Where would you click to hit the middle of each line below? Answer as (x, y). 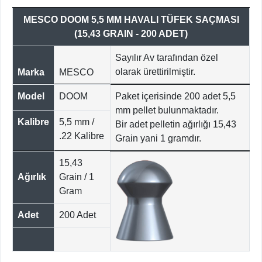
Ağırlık (32, 177)
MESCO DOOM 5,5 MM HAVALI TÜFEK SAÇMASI (131, 20)
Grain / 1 (77, 177)
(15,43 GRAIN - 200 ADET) (131, 34)
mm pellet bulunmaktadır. (167, 111)
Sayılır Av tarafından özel (167, 58)
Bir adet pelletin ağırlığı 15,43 (176, 125)
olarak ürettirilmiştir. (155, 72)
